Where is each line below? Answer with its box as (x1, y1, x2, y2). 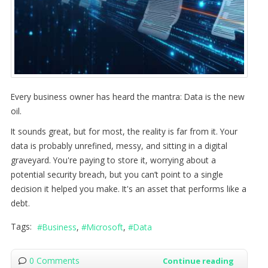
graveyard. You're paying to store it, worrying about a (10, 154, 216, 166)
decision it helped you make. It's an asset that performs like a (10, 182, 246, 194)
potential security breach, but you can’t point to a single (10, 168, 223, 180)
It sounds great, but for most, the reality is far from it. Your (10, 125, 237, 137)
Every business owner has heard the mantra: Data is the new (10, 90, 245, 102)
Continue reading (162, 255, 234, 267)
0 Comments (29, 255, 80, 267)
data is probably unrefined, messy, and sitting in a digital (10, 139, 227, 151)
